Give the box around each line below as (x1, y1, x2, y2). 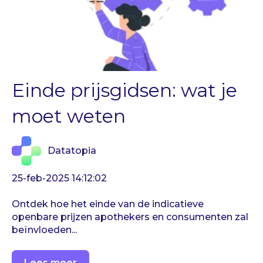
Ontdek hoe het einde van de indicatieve (12, 198, 204, 210)
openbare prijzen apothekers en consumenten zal (12, 211, 248, 223)
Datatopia (48, 144, 97, 156)
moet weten (12, 104, 126, 128)
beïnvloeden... (12, 224, 77, 236)
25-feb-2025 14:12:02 (12, 172, 107, 184)
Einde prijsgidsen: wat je (12, 79, 237, 102)
